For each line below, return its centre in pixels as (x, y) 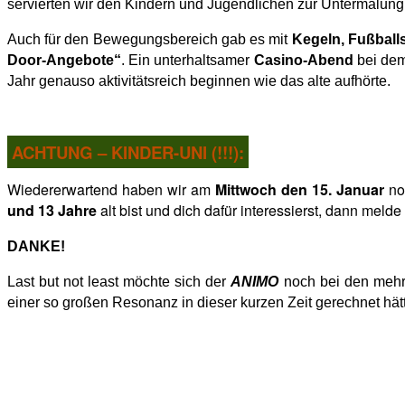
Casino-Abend (303, 60)
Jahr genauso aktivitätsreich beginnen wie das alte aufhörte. (199, 80)
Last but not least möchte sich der (119, 281)
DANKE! (36, 246)
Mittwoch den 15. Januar (299, 189)
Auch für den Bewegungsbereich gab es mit (150, 39)
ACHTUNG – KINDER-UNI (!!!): (128, 152)
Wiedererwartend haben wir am (111, 189)
